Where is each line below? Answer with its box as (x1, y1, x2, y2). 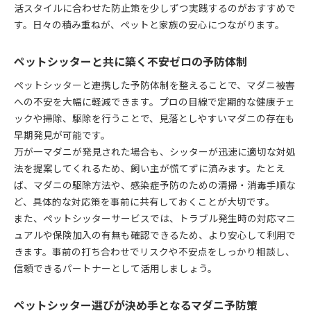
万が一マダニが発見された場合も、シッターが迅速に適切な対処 (14, 144, 296, 158)
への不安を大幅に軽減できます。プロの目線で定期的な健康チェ (14, 94, 295, 108)
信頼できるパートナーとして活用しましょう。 (14, 260, 217, 275)
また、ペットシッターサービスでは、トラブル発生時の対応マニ (14, 210, 296, 225)
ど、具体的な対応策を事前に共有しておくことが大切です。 (14, 194, 275, 208)
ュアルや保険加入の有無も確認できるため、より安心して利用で (14, 227, 296, 242)
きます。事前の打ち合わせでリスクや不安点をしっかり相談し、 (14, 244, 295, 258)
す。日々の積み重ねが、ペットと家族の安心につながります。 (14, 17, 285, 31)
